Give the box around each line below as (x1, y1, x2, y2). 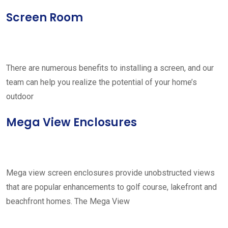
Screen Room (6, 10, 83, 25)
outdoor (6, 92, 34, 101)
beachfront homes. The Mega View (6, 196, 130, 206)
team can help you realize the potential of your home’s (6, 77, 197, 87)
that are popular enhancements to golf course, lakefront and (6, 182, 217, 192)
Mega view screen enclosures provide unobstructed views (6, 168, 215, 178)
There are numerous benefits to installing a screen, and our (6, 63, 214, 73)
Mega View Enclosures (6, 115, 137, 130)
